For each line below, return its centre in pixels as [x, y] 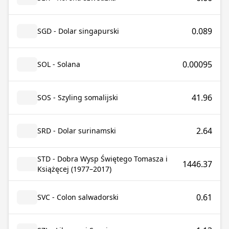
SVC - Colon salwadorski [78, 197]
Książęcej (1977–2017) [74, 169]
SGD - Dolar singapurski [78, 31]
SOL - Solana [59, 64]
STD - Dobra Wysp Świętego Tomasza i [102, 159]
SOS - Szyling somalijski [78, 97]
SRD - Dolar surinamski [77, 131]
